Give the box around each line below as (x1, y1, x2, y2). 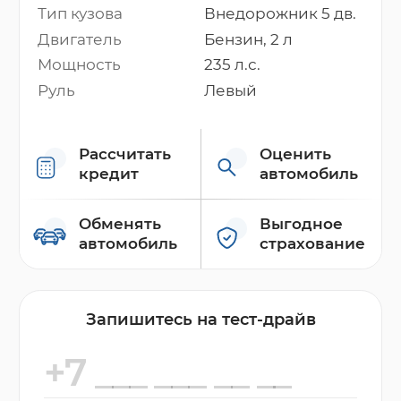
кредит (78, 164, 139, 183)
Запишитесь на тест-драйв (85, 308, 316, 329)
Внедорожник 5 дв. (203, 4, 356, 23)
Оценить (260, 144, 332, 163)
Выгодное (260, 215, 344, 234)
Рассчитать (78, 144, 171, 163)
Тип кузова (38, 4, 124, 23)
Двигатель (38, 30, 123, 48)
